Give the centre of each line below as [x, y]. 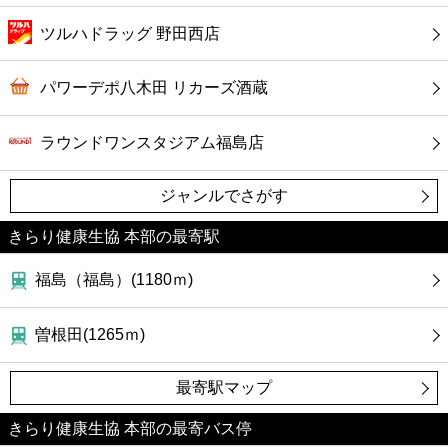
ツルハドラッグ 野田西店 [130, 33]
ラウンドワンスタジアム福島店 [152, 142]
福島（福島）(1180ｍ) [114, 280]
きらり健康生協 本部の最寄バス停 [130, 428]
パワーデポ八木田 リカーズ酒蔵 [154, 88]
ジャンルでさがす [223, 195]
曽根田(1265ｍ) [90, 334]
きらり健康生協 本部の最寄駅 [114, 236]
